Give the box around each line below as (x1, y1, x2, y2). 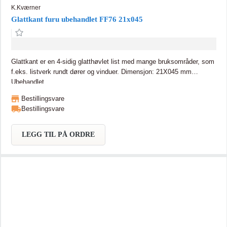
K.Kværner (11, 4, 41, 11)
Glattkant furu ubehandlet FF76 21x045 (11, 15, 143, 23)
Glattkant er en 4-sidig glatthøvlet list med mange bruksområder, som (11, 57, 214, 65)
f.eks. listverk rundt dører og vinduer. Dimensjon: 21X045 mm (11, 67, 121, 75)
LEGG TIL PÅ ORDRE (21, 130, 95, 138)
